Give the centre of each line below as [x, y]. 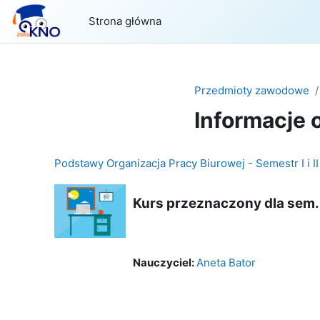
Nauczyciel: [165, 262]
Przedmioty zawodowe [252, 90]
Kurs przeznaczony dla [209, 203]
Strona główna [125, 21]
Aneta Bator [226, 262]
